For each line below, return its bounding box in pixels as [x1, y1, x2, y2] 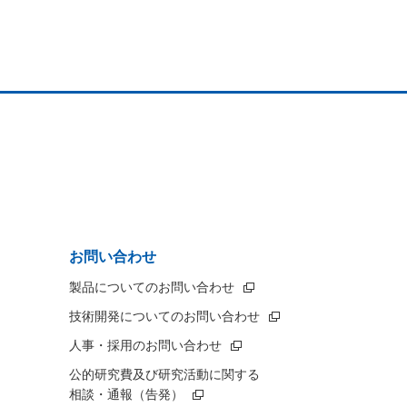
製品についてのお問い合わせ [69, 279, 234, 294]
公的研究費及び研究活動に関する [69, 366, 260, 382]
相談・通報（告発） [69, 386, 184, 402]
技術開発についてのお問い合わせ [69, 308, 260, 323]
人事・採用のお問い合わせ [69, 337, 222, 352]
